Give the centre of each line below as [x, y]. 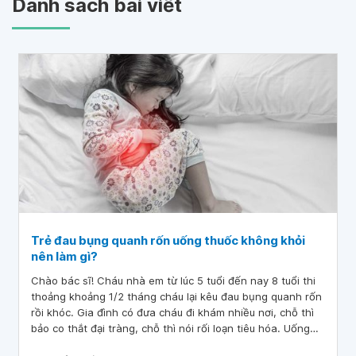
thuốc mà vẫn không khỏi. [95, 344]
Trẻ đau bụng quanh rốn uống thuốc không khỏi [168, 240]
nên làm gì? [64, 256]
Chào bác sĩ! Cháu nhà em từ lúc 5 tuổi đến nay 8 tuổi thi [173, 281]
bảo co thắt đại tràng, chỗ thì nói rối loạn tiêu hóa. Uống [170, 328]
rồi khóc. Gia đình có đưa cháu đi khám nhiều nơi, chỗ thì [172, 312]
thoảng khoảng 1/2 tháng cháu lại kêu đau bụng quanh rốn [176, 296]
